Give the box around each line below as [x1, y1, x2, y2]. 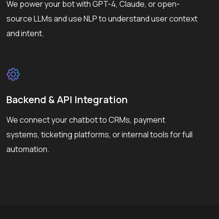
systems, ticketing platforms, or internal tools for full [6, 129, 193, 140]
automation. [6, 143, 50, 154]
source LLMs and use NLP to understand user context [6, 13, 198, 24]
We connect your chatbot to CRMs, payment [6, 114, 166, 125]
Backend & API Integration [6, 92, 128, 106]
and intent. [6, 27, 44, 39]
